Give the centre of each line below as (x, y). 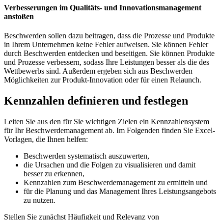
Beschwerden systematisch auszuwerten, (86, 156)
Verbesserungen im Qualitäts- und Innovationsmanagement (103, 8)
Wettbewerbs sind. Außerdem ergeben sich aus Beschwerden (98, 71)
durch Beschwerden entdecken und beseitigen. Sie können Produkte (109, 54)
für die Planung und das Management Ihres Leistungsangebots (120, 192)
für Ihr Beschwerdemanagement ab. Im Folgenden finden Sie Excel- (110, 131)
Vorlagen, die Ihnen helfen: (46, 139)
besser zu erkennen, (54, 174)
